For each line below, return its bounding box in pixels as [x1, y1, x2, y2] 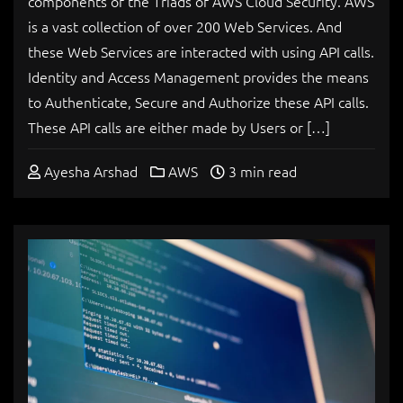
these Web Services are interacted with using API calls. [28, 41, 374, 61]
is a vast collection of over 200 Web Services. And [28, 16, 342, 36]
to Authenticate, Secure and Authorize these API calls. [28, 92, 369, 112]
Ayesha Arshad [40, 161, 138, 181]
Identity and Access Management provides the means [28, 67, 369, 86]
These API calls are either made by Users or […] [28, 117, 330, 137]
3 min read [225, 161, 297, 181]
